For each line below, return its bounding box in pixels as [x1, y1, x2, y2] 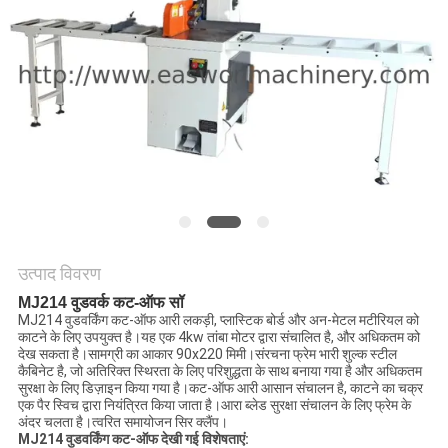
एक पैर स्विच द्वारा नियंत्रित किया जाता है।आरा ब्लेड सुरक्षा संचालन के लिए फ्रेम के [17, 397, 411, 414]
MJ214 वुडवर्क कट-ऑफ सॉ [17, 294, 184, 312]
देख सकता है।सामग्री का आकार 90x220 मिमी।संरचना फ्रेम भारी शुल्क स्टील [17, 346, 397, 363]
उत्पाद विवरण [17, 263, 101, 285]
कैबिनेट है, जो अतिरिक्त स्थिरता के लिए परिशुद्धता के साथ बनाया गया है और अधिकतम [17, 363, 422, 380]
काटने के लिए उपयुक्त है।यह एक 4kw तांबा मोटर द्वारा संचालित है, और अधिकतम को [17, 329, 420, 346]
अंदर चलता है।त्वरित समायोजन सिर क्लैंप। [17, 414, 228, 431]
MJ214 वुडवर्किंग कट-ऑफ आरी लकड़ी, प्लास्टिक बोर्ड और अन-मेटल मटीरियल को [17, 312, 419, 329]
